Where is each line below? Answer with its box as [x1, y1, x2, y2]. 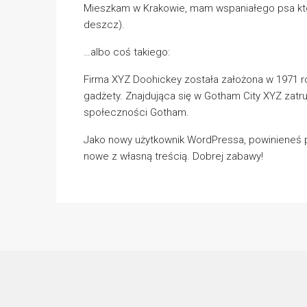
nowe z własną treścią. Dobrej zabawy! [84, 150, 263, 162]
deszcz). [84, 19, 125, 31]
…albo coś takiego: [84, 46, 170, 58]
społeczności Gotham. [84, 106, 189, 119]
